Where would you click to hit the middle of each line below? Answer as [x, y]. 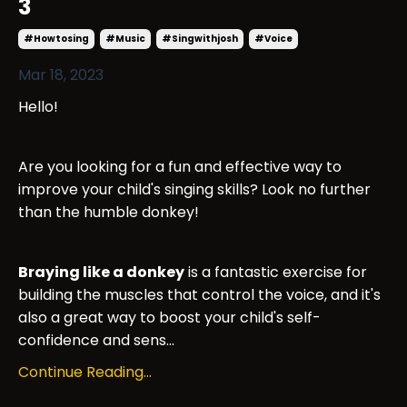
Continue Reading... [85, 372]
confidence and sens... [96, 341]
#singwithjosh [200, 39]
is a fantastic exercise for [276, 273]
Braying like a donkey [101, 273]
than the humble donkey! [109, 213]
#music [125, 39]
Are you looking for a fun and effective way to [180, 167]
